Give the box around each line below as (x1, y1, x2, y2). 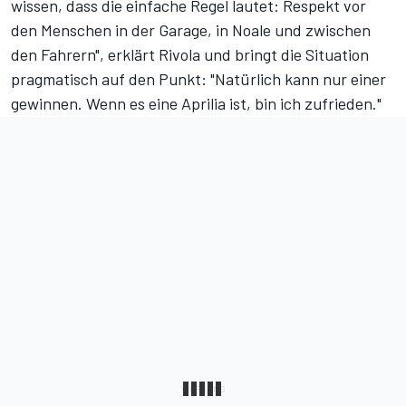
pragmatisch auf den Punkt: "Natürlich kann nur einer (11, 69, 386, 90)
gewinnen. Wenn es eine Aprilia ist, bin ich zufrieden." (11, 93, 382, 114)
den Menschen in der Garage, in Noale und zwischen (11, 20, 371, 41)
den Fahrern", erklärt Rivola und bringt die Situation (11, 44, 369, 65)
